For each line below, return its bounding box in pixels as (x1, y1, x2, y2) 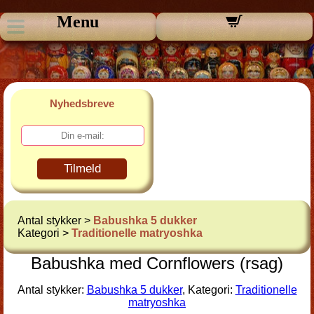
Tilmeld (63, 162, 101, 175)
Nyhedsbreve (50, 97, 114, 109)
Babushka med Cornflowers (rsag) (31, 254, 283, 273)
